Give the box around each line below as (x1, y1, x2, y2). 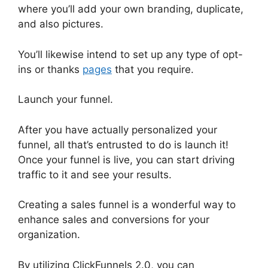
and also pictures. (18, 18, 103, 31)
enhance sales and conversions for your (18, 214, 209, 226)
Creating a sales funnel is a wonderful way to (18, 199, 236, 211)
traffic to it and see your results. (18, 168, 172, 181)
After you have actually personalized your (18, 123, 217, 136)
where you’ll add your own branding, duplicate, (18, 3, 243, 16)
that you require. (112, 63, 194, 75)
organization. (18, 229, 80, 241)
